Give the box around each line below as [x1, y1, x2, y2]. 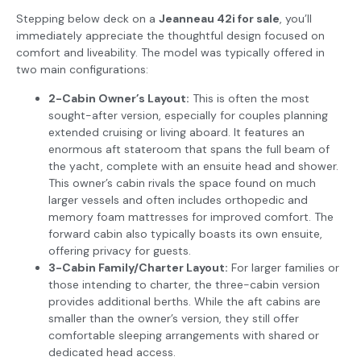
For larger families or [228, 259, 339, 275]
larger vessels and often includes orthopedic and [48, 192, 308, 207]
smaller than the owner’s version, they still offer [48, 310, 299, 326]
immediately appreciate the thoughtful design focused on [16, 28, 325, 44]
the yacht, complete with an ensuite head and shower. [48, 158, 338, 173]
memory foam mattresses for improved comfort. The [48, 209, 334, 224]
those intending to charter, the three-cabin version [48, 276, 320, 292]
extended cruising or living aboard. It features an [48, 124, 305, 139]
